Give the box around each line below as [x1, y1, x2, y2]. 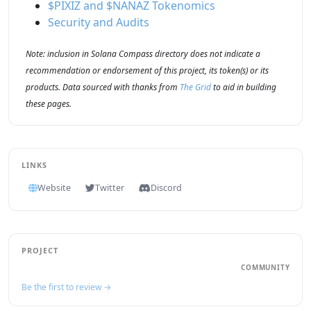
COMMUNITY [241, 262, 290, 273]
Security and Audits [48, 15, 149, 31]
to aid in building [211, 81, 276, 94]
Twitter [94, 182, 124, 194]
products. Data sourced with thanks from [26, 81, 180, 94]
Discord [150, 182, 182, 194]
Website [37, 182, 71, 194]
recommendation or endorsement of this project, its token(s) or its [26, 65, 269, 77]
